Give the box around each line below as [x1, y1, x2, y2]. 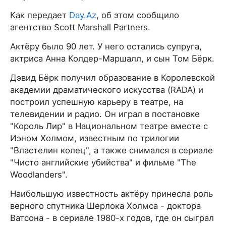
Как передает [10, 10, 69, 20]
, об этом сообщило [96, 10, 179, 20]
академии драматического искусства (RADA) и [10, 84, 203, 95]
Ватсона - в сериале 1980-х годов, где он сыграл [10, 212, 214, 223]
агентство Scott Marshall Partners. [10, 22, 150, 32]
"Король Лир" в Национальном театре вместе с [10, 121, 208, 131]
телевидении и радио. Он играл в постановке [10, 108, 200, 119]
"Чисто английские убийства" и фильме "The [10, 157, 196, 167]
